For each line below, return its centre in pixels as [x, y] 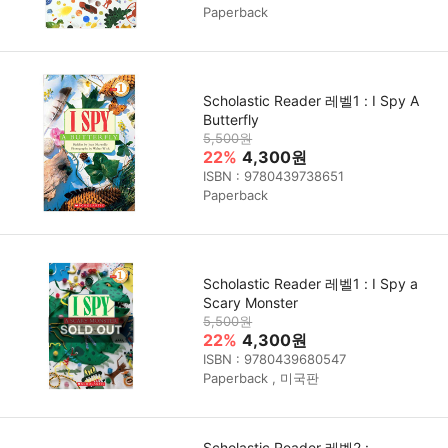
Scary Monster [251, 303]
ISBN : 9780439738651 [274, 176]
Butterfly [231, 120]
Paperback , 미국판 [261, 378]
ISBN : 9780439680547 [275, 359]
